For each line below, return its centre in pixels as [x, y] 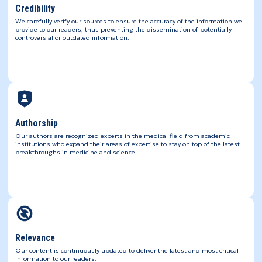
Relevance [35, 238]
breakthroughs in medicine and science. [76, 153]
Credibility [35, 9]
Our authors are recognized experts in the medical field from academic [122, 136]
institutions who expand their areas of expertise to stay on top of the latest [127, 144]
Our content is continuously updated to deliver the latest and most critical [127, 251]
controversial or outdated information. [72, 38]
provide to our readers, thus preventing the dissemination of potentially [123, 30]
